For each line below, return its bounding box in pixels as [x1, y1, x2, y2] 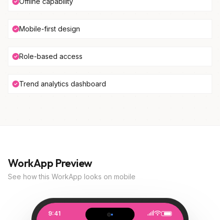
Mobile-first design [19, 25, 80, 33]
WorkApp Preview [8, 156, 92, 170]
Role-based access [19, 52, 82, 60]
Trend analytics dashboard [19, 80, 106, 88]
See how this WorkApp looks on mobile [8, 172, 136, 181]
